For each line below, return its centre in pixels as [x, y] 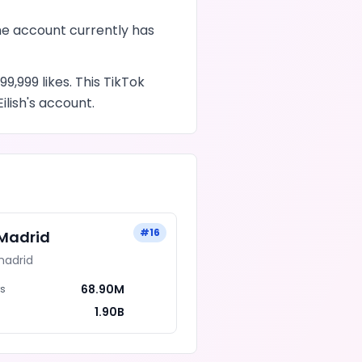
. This [86, 82]
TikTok [124, 82]
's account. [61, 103]
